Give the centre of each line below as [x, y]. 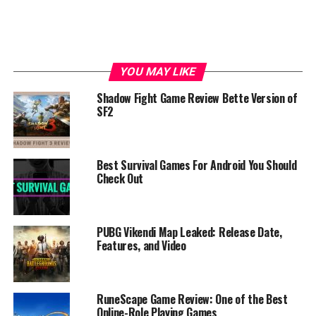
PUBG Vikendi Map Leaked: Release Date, [189, 232]
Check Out [120, 178]
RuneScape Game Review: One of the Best [192, 299]
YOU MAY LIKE [158, 71]
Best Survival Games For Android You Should [196, 165]
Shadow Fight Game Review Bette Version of [197, 98]
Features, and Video [141, 245]
